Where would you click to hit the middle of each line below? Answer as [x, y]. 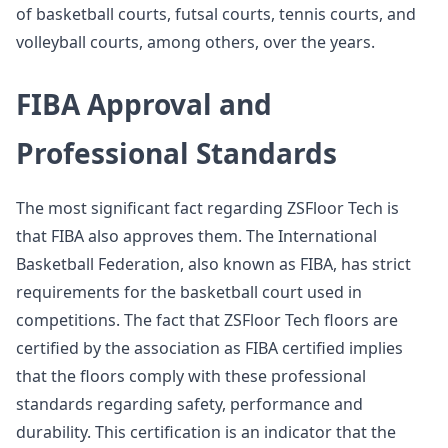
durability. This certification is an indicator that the [206, 432]
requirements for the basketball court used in [189, 292]
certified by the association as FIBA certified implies [209, 348]
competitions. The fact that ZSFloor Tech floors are [207, 320]
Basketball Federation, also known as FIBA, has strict [213, 264]
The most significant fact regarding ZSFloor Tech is [207, 208]
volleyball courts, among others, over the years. [195, 42]
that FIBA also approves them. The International [196, 236]
